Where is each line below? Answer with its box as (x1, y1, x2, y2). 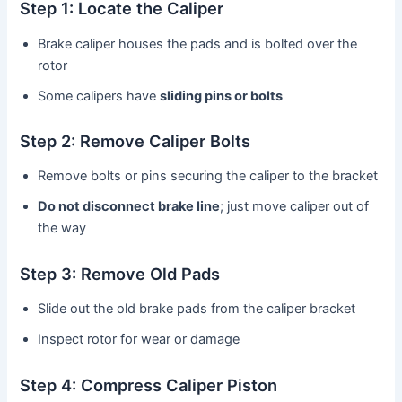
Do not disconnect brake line (38, 198, 221, 215)
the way (38, 220, 87, 237)
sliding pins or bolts (160, 87, 284, 104)
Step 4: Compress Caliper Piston (20, 374, 278, 395)
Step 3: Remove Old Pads (20, 263, 221, 284)
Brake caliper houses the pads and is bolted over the (38, 35, 358, 52)
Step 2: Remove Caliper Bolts (20, 130, 251, 151)
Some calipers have (38, 87, 161, 104)
